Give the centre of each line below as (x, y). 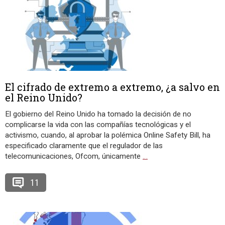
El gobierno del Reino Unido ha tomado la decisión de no (98, 114)
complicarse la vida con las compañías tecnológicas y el (98, 125)
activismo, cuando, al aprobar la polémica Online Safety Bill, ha (108, 135)
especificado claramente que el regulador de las (84, 146)
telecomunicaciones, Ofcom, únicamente (74, 156)
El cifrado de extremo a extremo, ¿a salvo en (113, 87)
